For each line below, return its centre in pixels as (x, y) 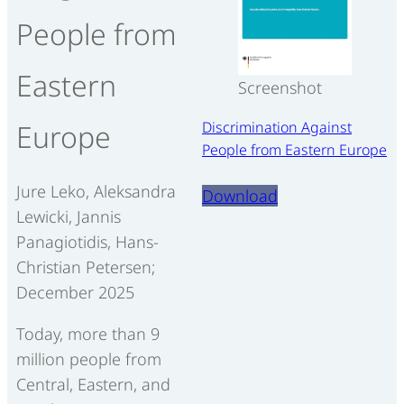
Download (240, 195)
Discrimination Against (277, 127)
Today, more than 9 (88, 333)
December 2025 (75, 292)
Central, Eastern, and (93, 384)
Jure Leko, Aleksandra (96, 191)
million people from (89, 358)
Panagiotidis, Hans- (87, 241)
